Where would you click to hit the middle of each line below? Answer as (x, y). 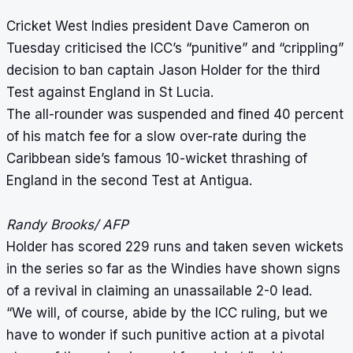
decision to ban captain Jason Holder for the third (163, 71)
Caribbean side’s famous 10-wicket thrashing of (157, 159)
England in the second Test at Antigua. (129, 181)
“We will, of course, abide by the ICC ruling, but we (167, 313)
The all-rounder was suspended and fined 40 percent (175, 115)
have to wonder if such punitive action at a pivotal (165, 335)
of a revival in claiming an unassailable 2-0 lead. (159, 291)
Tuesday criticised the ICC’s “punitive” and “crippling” (175, 48)
